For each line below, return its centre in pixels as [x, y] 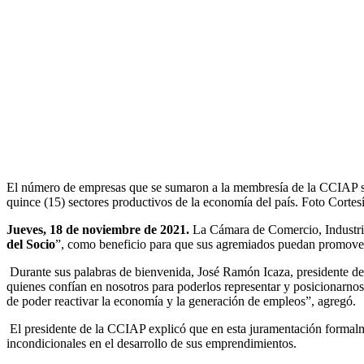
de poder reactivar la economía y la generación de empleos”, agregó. [181, 301]
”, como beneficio [101, 245]
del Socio [31, 245]
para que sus [183, 245]
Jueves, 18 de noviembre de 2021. [98, 230]
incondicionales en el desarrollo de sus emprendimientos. [153, 344]
